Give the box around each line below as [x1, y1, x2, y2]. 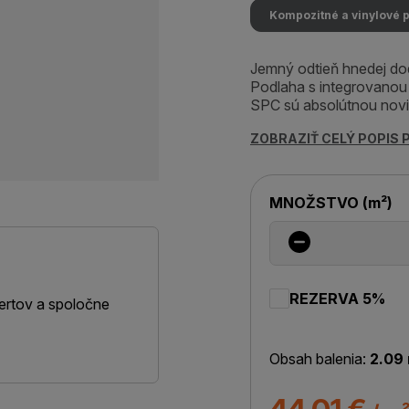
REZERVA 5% [289, 289, 385, 308]
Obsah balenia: [269, 350, 366, 368]
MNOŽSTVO [269, 194, 362, 212]
